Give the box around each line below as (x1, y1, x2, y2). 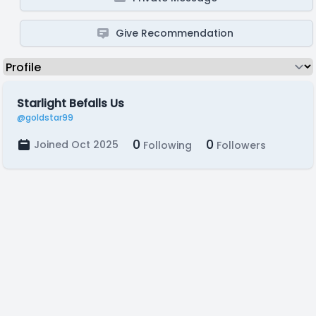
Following (140, 138, 192, 152)
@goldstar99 (17, 111, 73, 123)
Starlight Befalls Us (17, 95, 124, 111)
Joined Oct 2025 (34, 138, 119, 152)
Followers (214, 138, 266, 152)
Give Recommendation (116, 26, 234, 40)
